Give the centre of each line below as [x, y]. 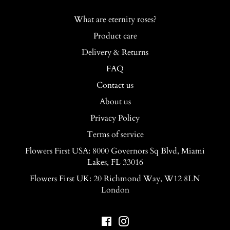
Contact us [115, 85]
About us [115, 101]
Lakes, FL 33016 [115, 162]
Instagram [147, 219]
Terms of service [115, 134]
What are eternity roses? [115, 19]
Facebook [129, 219]
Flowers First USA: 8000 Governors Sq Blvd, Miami [115, 151]
